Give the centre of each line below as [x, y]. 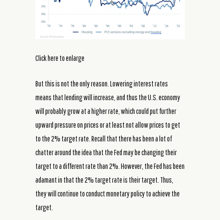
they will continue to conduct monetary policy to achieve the [108, 193]
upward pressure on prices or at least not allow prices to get [108, 124]
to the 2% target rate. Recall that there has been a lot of [104, 138]
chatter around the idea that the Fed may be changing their [106, 152]
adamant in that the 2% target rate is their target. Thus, [104, 179]
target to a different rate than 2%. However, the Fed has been [110, 166]
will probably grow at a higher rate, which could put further [106, 111]
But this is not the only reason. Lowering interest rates [102, 83]
